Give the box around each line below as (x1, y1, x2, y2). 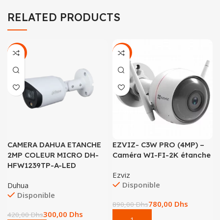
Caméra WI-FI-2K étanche (112, 150, 211, 160)
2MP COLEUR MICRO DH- (7, 150, 99, 160)
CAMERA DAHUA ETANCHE (7, 140, 101, 150)
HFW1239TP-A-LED (7, 161, 76, 170)
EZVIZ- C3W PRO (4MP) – (112, 140, 204, 150)
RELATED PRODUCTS (7, 10, 120, 25)
